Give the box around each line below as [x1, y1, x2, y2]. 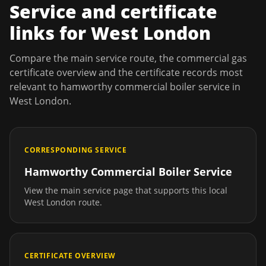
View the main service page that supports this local [24, 185, 227, 196]
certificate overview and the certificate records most [9, 66, 243, 79]
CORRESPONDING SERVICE [24, 145, 127, 155]
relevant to [9, 80, 61, 93]
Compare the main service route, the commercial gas [9, 52, 247, 65]
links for [9, 21, 91, 45]
